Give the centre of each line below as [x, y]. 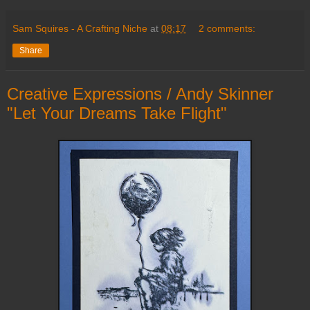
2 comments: [227, 29]
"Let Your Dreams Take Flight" [117, 113]
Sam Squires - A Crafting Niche [80, 29]
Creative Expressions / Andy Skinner [140, 94]
